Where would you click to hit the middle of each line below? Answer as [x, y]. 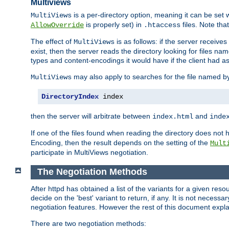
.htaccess [162, 25]
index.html [173, 117]
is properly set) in [114, 25]
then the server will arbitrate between [91, 116]
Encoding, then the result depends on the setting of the [120, 143]
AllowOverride [57, 25]
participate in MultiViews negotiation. [89, 153]
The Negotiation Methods [92, 172]
